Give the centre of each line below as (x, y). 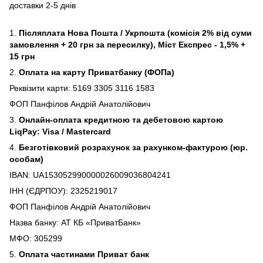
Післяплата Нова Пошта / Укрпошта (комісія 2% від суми (135, 33)
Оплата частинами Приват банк (84, 254)
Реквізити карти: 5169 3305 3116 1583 (82, 88)
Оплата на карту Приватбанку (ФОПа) (97, 72)
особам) (26, 159)
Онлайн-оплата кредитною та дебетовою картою (121, 119)
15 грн (22, 56)
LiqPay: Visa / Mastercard (60, 131)
